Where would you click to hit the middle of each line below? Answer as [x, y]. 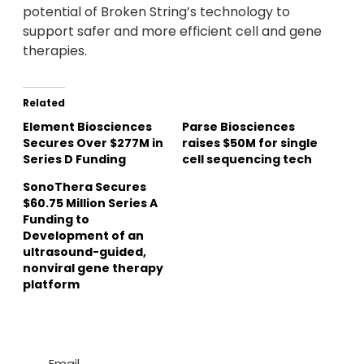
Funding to [56, 220]
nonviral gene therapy [93, 269]
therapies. [55, 51]
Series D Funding [74, 160]
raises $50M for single [250, 143]
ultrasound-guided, [84, 252]
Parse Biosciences [238, 127]
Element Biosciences [87, 127]
